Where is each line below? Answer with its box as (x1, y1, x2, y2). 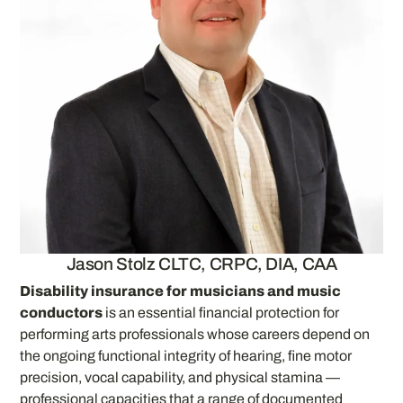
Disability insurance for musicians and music (20, 282, 342, 299)
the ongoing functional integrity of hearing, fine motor (20, 347, 353, 363)
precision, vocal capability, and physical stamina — (20, 369, 341, 385)
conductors (20, 304, 103, 320)
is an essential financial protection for (103, 304, 340, 320)
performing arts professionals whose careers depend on (20, 326, 371, 342)
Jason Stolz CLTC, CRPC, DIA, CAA (66, 255, 337, 274)
